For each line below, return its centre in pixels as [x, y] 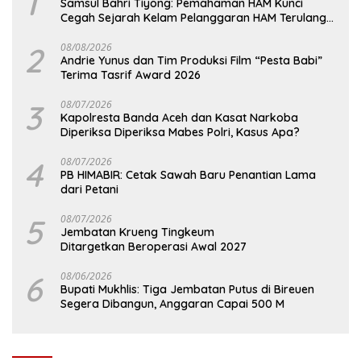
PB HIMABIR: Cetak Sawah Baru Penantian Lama [188, 175]
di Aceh [80, 33]
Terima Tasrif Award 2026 [131, 75]
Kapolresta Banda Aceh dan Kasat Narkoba [179, 118]
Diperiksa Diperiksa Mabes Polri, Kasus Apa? [180, 133]
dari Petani [89, 190]
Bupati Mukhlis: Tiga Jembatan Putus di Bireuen [187, 290]
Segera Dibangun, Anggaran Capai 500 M [172, 304]
